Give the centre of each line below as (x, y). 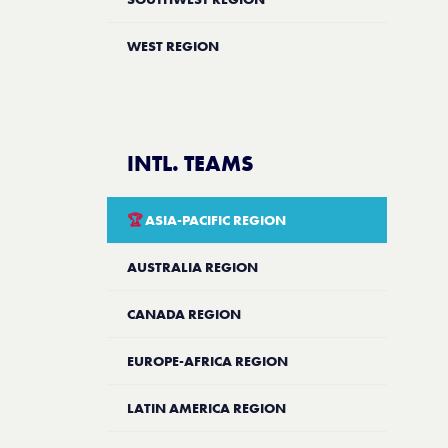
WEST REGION (173, 46)
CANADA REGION (184, 314)
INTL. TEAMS (190, 163)
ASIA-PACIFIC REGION (214, 220)
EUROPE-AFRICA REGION (207, 361)
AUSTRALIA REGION (192, 267)
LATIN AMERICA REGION (206, 408)
